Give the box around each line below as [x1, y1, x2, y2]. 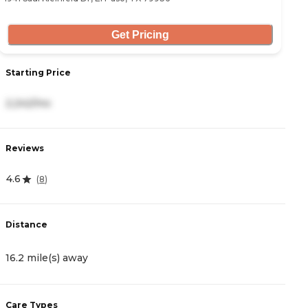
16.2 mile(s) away [5, 251, 88, 264]
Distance [5, 219, 47, 230]
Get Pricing [111, 28, 169, 41]
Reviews [5, 143, 44, 154]
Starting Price [5, 67, 71, 78]
